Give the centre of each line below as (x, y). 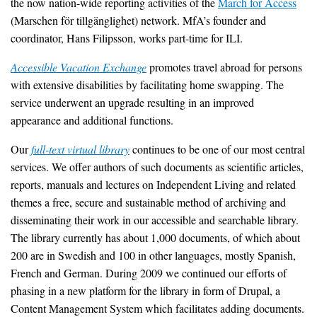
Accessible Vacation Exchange (79, 67)
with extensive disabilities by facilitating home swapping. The (147, 84)
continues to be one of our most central (217, 149)
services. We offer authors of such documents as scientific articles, (157, 166)
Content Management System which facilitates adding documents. (157, 308)
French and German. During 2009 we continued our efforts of (149, 272)
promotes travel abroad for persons (224, 67)
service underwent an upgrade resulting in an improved (132, 102)
